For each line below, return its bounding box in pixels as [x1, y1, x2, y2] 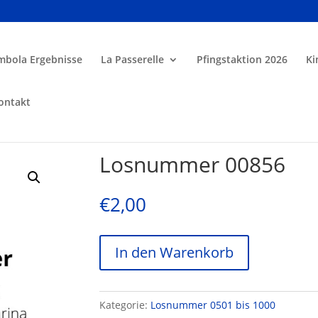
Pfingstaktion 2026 [197, 53, 287, 66]
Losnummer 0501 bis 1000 [150, 298, 276, 312]
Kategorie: [99, 298, 151, 312]
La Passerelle [101, 53, 164, 66]
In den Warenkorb [115, 242, 234, 262]
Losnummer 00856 [99, 149, 286, 179]
